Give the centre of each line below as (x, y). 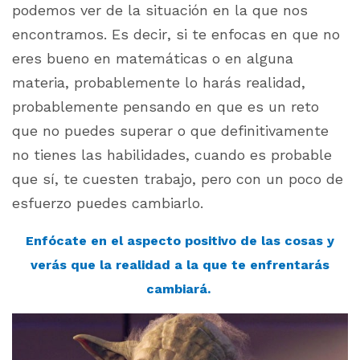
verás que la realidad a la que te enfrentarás (180, 265)
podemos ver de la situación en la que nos (160, 10)
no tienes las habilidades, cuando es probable (172, 155)
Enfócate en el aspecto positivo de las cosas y (180, 241)
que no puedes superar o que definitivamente (170, 131)
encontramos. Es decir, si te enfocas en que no (176, 35)
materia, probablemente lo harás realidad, (159, 83)
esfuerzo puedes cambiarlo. (108, 203)
